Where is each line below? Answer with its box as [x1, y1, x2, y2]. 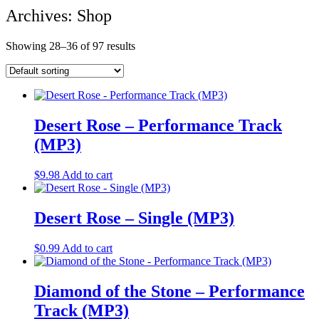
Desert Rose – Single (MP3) [34, 209, 234, 228]
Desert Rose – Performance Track [34, 116, 282, 135]
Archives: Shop [6, 6, 112, 26]
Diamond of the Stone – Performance [34, 281, 305, 300]
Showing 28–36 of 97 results [6, 40, 135, 53]
